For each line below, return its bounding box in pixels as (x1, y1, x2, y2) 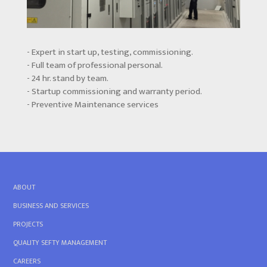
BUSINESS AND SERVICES (13, 200, 89, 212)
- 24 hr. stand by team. (26, 71, 108, 86)
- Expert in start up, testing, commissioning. (26, 45, 193, 60)
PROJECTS (13, 218, 44, 231)
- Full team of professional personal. (26, 58, 163, 73)
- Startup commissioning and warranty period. (26, 84, 202, 100)
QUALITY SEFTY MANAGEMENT (13, 237, 107, 249)
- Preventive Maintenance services (26, 97, 159, 113)
